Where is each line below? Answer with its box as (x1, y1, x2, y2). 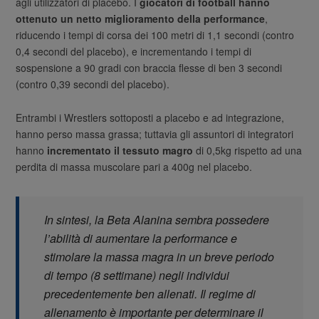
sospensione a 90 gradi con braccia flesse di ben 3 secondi (16, 61, 283, 75)
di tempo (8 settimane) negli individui (44, 267, 230, 284)
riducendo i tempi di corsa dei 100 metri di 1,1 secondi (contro (16, 28, 295, 43)
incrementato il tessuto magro (47, 143, 194, 158)
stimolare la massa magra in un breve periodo (44, 249, 275, 266)
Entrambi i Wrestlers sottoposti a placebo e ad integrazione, (16, 110, 285, 125)
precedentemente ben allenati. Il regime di (44, 286, 256, 303)
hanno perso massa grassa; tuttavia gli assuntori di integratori (16, 127, 294, 142)
